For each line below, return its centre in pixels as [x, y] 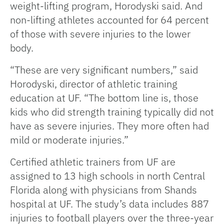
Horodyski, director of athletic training [94, 84]
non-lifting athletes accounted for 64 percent [109, 20]
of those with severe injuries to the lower [100, 34]
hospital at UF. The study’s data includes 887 [109, 204]
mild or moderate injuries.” [69, 140]
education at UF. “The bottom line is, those [104, 98]
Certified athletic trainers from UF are [93, 162]
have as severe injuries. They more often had [109, 126]
